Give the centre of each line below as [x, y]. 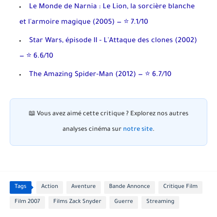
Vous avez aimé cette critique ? [83, 115]
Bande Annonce [130, 187]
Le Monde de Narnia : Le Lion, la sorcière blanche [112, 8]
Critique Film [180, 187]
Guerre [124, 202]
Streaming [160, 202]
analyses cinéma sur [93, 130]
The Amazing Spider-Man [71, 75]
